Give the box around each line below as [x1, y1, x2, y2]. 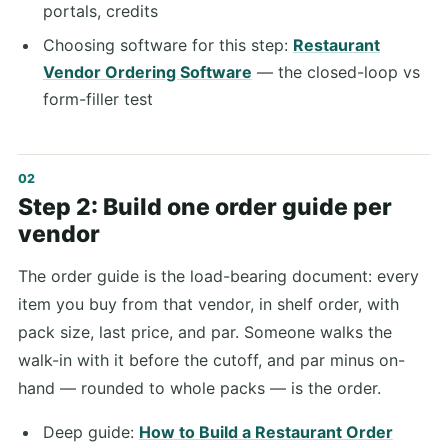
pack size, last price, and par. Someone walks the [18, 321, 392, 342]
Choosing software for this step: [42, 34, 293, 55]
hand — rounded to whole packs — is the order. [18, 377, 381, 398]
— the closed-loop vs [251, 61, 420, 82]
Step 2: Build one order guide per [18, 192, 392, 221]
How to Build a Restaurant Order [138, 421, 393, 442]
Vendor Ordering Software [42, 61, 252, 82]
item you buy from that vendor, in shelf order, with [18, 293, 399, 314]
